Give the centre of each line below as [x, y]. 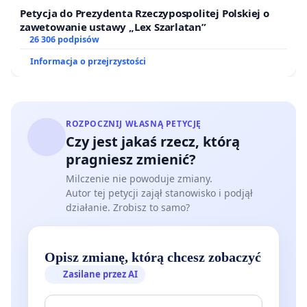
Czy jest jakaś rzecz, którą [153, 141]
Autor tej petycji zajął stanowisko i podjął [159, 193]
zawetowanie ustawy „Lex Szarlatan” [113, 26]
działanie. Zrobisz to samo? [128, 207]
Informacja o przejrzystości [88, 61]
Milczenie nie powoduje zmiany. [139, 178]
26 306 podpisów [64, 39]
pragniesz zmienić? [131, 159]
